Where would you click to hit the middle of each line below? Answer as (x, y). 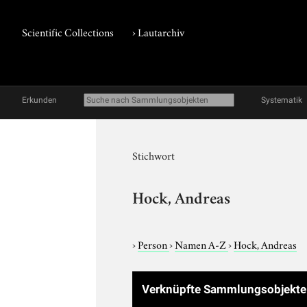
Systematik (282, 100)
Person (154, 244)
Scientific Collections (68, 32)
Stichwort (154, 155)
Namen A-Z (202, 244)
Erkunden (39, 100)
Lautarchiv (161, 32)
